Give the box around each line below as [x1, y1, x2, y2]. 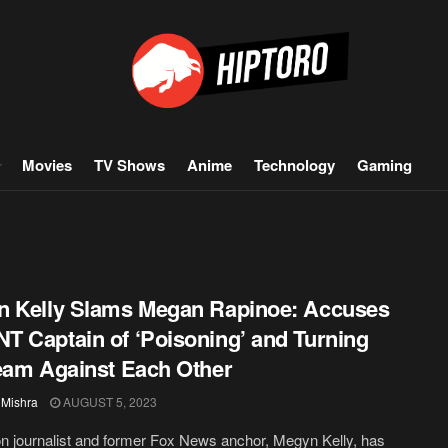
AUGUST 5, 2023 [60, 393, 157, 410]
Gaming [357, 154, 412, 176]
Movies [22, 154, 72, 176]
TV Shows [94, 154, 165, 176]
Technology [254, 154, 335, 176]
